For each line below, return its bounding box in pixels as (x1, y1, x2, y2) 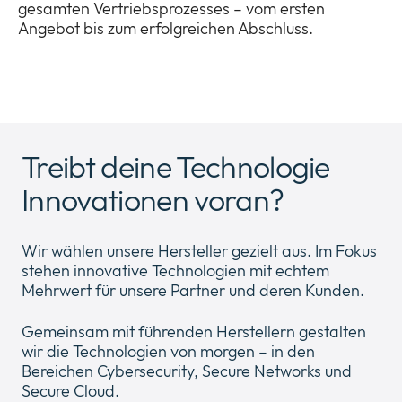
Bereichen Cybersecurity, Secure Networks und (22, 361, 352, 382)
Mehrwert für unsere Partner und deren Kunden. (22, 280, 364, 301)
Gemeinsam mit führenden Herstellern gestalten (22, 321, 366, 343)
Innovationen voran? (22, 180, 284, 220)
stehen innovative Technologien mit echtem (22, 260, 329, 282)
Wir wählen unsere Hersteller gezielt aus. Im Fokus (22, 240, 377, 262)
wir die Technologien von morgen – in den (22, 341, 315, 363)
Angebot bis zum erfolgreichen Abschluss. (18, 18, 313, 39)
